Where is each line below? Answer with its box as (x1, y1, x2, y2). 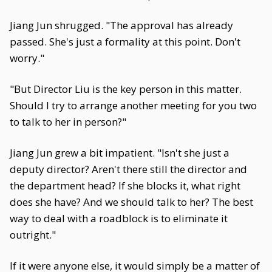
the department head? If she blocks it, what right (10, 178, 240, 192)
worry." (10, 51, 44, 65)
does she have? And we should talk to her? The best (10, 195, 253, 209)
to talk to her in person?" (10, 115, 126, 129)
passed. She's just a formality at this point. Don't (10, 35, 240, 49)
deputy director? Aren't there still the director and (10, 162, 247, 176)
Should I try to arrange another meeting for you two (10, 98, 257, 112)
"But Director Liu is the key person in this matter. (10, 82, 242, 96)
